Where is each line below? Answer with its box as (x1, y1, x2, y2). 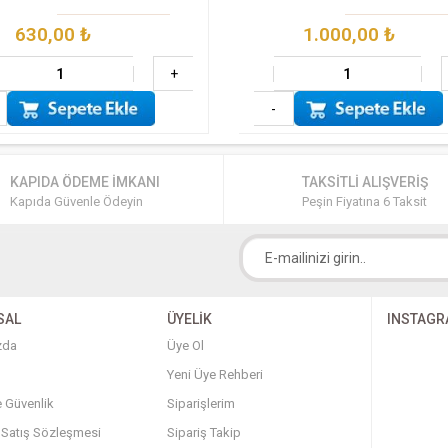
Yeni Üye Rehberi (166, 367, 263, 383)
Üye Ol (166, 338, 204, 354)
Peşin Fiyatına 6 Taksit (302, 194, 428, 210)
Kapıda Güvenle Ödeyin (9, 194, 143, 210)
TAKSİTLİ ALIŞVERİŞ (302, 174, 429, 191)
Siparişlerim (166, 396, 235, 412)
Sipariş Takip (166, 425, 241, 441)
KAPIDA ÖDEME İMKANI (9, 174, 160, 191)
